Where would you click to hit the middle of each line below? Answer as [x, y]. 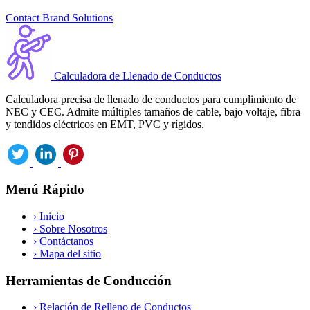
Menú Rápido [45, 190]
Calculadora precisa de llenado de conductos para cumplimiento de [151, 99]
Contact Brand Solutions [59, 17]
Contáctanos [65, 241]
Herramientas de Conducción [89, 280]
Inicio [51, 217]
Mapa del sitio [69, 254]
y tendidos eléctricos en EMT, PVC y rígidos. [105, 124]
